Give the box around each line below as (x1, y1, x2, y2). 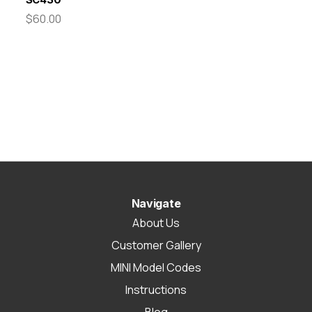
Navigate (131, 196, 181, 210)
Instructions (125, 281, 187, 297)
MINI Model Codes (111, 259, 201, 275)
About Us (132, 214, 180, 231)
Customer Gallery (111, 237, 201, 253)
